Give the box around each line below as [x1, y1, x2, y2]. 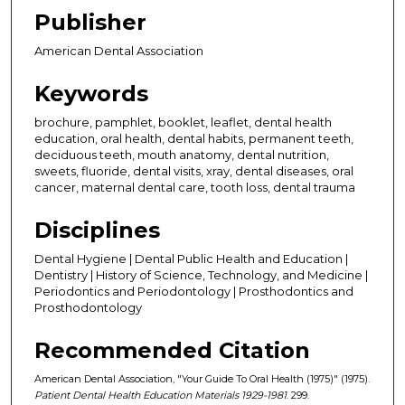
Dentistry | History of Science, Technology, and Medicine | [34, 267, 368, 282]
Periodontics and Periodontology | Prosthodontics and [34, 283, 353, 298]
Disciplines [34, 216, 160, 243]
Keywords [34, 80, 148, 107]
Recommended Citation [34, 336, 310, 363]
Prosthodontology [34, 299, 142, 315]
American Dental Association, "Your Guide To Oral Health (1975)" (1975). [34, 372, 370, 385]
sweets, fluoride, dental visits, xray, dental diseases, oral [34, 163, 353, 178]
